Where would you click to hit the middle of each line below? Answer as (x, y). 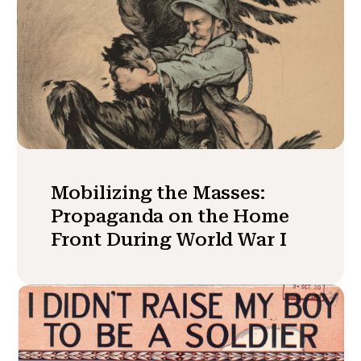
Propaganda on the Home (170, 216)
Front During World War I (168, 239)
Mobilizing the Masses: (158, 192)
